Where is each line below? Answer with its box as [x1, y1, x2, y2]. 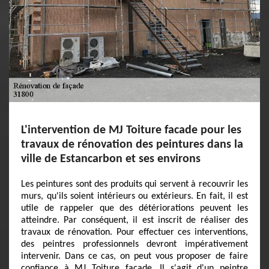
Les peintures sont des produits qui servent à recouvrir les [21, 180, 248, 189]
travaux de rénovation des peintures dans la [21, 139, 243, 151]
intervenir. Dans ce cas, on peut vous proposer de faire [21, 252, 248, 261]
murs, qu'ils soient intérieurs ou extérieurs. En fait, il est [21, 192, 248, 201]
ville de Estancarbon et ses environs [21, 153, 201, 165]
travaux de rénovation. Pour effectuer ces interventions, [21, 228, 248, 237]
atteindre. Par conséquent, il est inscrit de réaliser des [21, 216, 248, 225]
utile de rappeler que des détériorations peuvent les [21, 204, 248, 213]
